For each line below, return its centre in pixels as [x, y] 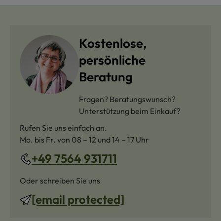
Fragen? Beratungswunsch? [127, 99]
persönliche [112, 60]
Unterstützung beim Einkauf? [130, 111]
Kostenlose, [113, 43]
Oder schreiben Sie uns [60, 181]
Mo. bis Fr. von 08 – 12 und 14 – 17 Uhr [84, 140]
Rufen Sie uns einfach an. [63, 128]
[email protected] [78, 200]
